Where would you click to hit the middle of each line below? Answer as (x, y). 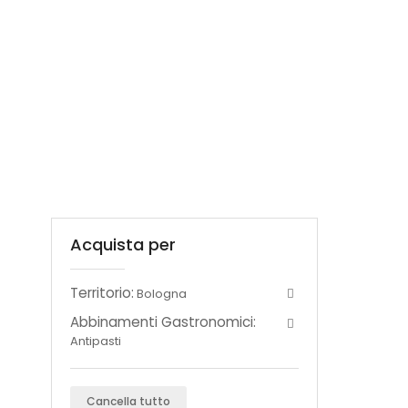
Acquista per (123, 244)
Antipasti (96, 342)
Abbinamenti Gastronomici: (163, 322)
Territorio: (102, 292)
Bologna (162, 293)
